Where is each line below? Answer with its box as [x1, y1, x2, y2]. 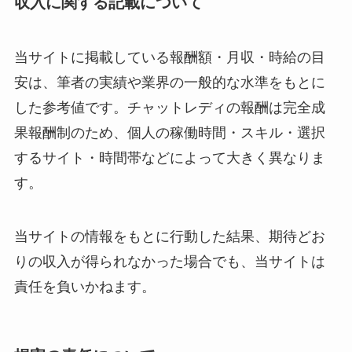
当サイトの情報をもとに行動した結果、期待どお [13, 228, 325, 244]
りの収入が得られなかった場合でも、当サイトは [13, 253, 325, 269]
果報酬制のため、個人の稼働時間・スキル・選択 [13, 124, 325, 141]
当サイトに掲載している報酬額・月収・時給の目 [13, 49, 325, 65]
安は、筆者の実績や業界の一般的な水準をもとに [13, 74, 325, 90]
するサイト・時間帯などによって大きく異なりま [13, 149, 325, 166]
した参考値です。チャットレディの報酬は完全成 [13, 99, 325, 115]
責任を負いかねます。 [13, 278, 156, 295]
